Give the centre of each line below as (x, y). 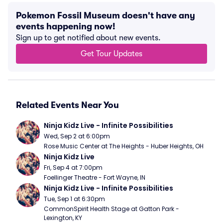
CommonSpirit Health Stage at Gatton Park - (111, 209)
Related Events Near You (67, 105)
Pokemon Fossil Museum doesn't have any (106, 15)
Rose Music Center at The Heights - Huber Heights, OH (124, 146)
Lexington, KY (63, 218)
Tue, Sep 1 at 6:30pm (74, 199)
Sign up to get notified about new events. (88, 38)
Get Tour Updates (111, 54)
